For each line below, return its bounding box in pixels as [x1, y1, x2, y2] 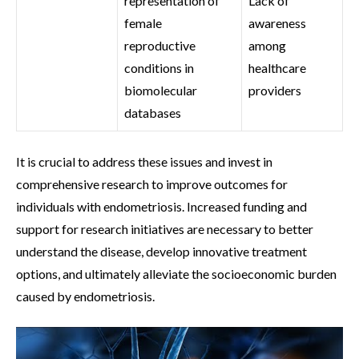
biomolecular [124, 82, 197, 98]
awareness [248, 14, 306, 30]
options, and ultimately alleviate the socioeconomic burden [16, 265, 337, 281]
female [124, 14, 162, 30]
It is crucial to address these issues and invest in [16, 153, 272, 169]
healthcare [248, 59, 306, 75]
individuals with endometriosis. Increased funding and [16, 198, 307, 214]
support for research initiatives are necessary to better [16, 220, 313, 236]
